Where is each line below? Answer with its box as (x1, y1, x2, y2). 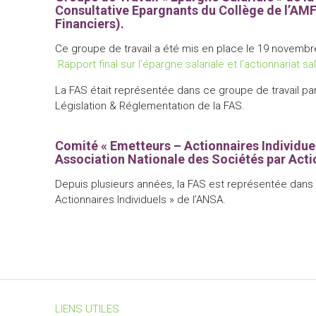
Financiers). (55, 16, 125, 31)
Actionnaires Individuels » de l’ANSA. (55, 193, 226, 206)
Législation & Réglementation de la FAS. (55, 99, 245, 112)
